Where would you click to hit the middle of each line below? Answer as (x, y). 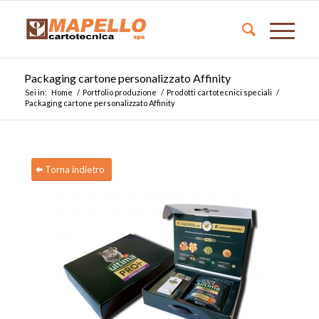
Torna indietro (74, 169)
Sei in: (36, 92)
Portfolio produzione (119, 92)
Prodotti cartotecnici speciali (219, 92)
